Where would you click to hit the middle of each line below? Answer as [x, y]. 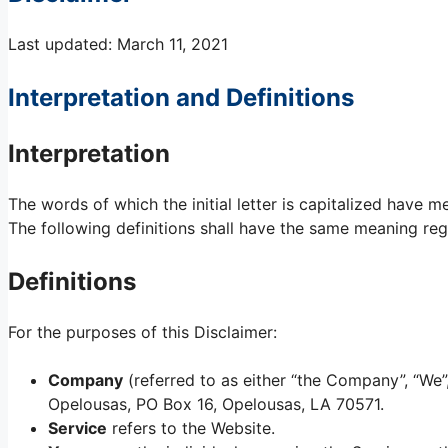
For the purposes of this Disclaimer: [142, 331]
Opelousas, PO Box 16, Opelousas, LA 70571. [216, 403]
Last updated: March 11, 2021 [118, 43]
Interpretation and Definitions [181, 97]
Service [77, 427]
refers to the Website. [191, 427]
